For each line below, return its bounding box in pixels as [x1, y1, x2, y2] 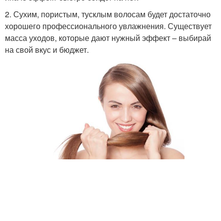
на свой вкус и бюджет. [5, 44, 89, 55]
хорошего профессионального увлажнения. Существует [5, 20, 212, 32]
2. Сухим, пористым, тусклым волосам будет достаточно [5, 8, 211, 20]
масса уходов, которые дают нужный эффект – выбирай [5, 32, 211, 43]
